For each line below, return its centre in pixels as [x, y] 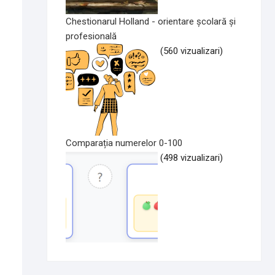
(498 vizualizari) [192, 158]
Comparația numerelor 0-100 [124, 143]
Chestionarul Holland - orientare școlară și [151, 22]
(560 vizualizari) [192, 51]
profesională [91, 37]
